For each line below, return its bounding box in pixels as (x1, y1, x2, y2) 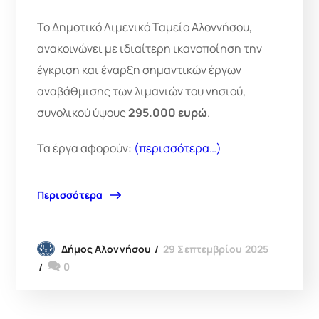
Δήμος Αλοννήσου (61, 241, 152, 256)
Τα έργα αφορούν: (37, 140, 135, 156)
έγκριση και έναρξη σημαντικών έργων (37, 61, 242, 78)
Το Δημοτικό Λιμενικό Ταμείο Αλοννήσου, (37, 19, 253, 35)
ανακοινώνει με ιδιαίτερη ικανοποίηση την (37, 40, 263, 56)
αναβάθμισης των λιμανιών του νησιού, (37, 83, 246, 99)
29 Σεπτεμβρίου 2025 (163, 241, 269, 256)
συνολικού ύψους (37, 104, 129, 120)
